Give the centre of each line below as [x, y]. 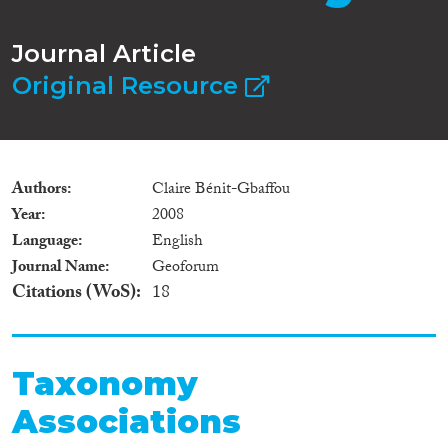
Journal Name [58, 268]
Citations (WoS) [74, 294]
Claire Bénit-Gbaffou [221, 190]
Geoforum [185, 268]
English [177, 242]
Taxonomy [105, 383]
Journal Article [104, 53]
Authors [39, 190]
